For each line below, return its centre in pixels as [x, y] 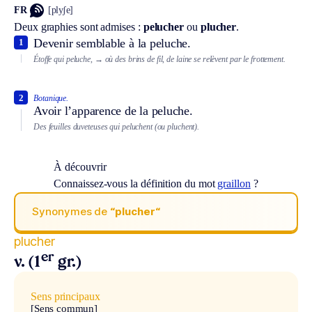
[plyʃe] [61, 10]
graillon [234, 183]
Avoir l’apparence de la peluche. [113, 111]
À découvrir [80, 166]
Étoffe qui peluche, [63, 59]
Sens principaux [65, 296]
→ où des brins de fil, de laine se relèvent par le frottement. [190, 59]
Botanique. [51, 99]
